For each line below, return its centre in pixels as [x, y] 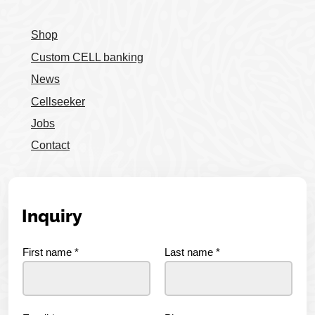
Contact [50, 146]
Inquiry [52, 217]
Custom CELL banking [87, 57]
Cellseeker [58, 101]
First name [49, 252]
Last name [190, 252]
